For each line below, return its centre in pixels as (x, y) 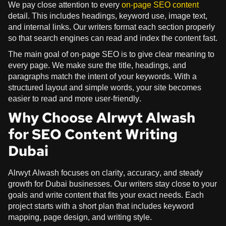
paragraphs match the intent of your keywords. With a (102, 76)
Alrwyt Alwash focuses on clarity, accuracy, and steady (105, 173)
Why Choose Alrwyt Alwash (102, 117)
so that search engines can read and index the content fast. (113, 38)
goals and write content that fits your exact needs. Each (106, 195)
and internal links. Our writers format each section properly (111, 27)
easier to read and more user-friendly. (75, 98)
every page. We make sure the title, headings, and (97, 65)
